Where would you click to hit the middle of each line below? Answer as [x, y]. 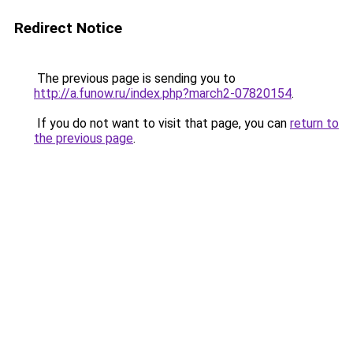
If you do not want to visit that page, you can [162, 123]
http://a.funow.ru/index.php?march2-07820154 [163, 93]
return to [314, 123]
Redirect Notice [68, 28]
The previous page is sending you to [135, 78]
